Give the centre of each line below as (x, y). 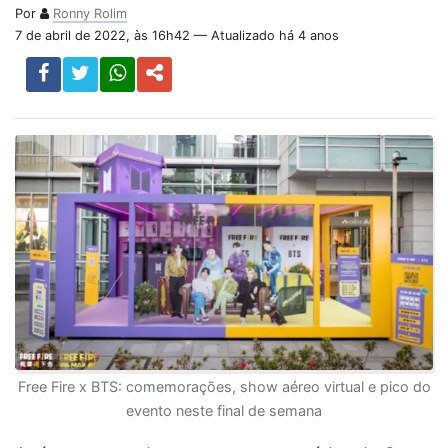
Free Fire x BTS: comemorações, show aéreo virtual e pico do (224, 387)
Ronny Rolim (90, 13)
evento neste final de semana (224, 411)
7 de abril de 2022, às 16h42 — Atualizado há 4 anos (177, 35)
